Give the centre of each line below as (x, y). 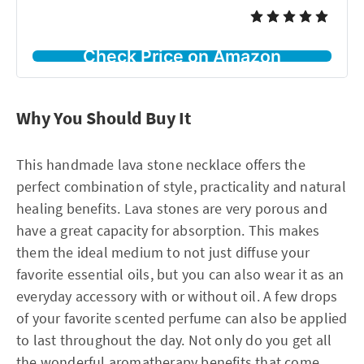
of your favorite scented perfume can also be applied (182, 318)
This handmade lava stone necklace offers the (161, 164)
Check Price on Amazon (182, 56)
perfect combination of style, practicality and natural (181, 186)
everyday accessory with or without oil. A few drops (177, 296)
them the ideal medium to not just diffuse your (163, 252)
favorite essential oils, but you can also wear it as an (180, 274)
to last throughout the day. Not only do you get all (174, 340)
